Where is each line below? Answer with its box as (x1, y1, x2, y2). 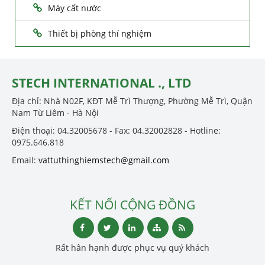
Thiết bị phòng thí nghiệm (48, 27, 151, 39)
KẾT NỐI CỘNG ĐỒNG (70, 196, 195, 213)
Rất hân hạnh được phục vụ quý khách (56, 241, 209, 253)
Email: (12, 154, 38, 166)
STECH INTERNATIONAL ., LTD (12, 74, 192, 91)
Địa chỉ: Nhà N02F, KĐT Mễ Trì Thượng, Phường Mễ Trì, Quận (12, 95, 253, 106)
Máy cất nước (48, 2, 101, 14)
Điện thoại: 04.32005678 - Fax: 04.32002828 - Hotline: (12, 124, 221, 136)
